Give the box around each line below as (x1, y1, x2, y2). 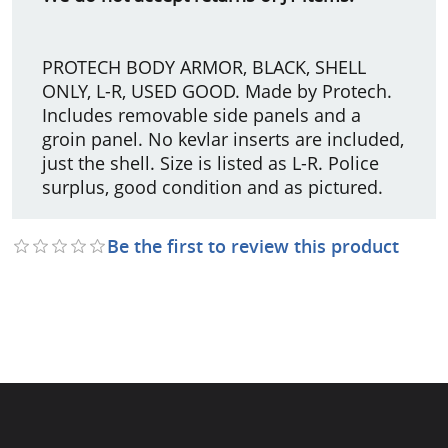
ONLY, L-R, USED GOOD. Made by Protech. (42, 78, 392, 103)
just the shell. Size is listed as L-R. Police (42, 150, 379, 175)
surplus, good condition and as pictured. (42, 174, 383, 199)
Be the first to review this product (107, 233, 399, 258)
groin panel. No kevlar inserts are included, (42, 126, 404, 151)
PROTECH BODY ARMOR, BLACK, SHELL (42, 54, 366, 79)
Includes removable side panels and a (42, 102, 361, 127)
